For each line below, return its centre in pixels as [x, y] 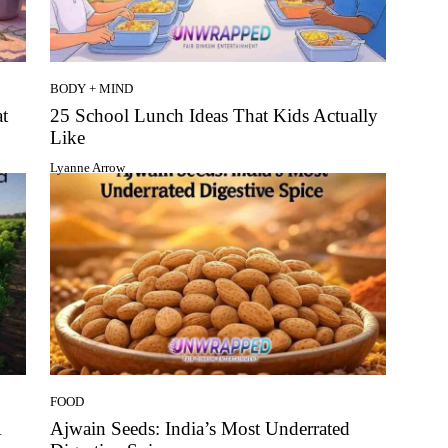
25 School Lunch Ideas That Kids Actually [214, 116]
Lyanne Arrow [87, 168]
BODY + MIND [91, 89]
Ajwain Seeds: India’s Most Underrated [200, 429]
